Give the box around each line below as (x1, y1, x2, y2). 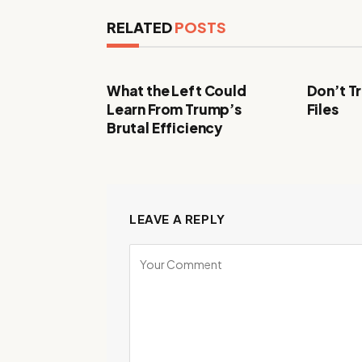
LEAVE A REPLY (129, 211, 225, 226)
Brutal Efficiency (107, 119, 223, 137)
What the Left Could (107, 82, 246, 99)
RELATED (107, 18, 175, 36)
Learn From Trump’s (107, 100, 242, 118)
